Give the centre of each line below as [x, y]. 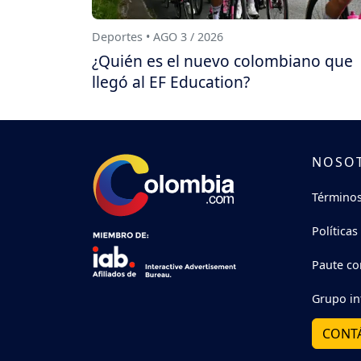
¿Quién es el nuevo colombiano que [222, 61]
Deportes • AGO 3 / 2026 [158, 36]
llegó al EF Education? [171, 82]
